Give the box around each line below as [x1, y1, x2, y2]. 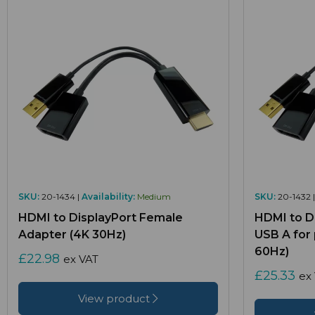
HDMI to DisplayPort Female [18, 211, 183, 225]
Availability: [82, 191, 135, 202]
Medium [137, 191, 171, 202]
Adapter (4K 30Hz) [18, 228, 126, 242]
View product [78, 292, 153, 306]
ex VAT [63, 252, 98, 266]
